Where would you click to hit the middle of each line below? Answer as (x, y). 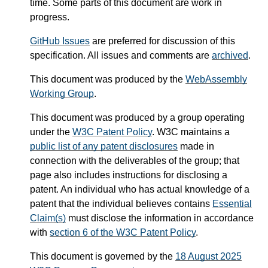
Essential (232, 204)
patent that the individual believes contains (121, 204)
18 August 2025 (208, 257)
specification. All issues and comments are (121, 56)
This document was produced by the (108, 80)
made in (196, 147)
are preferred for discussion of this (162, 41)
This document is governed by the (103, 257)
